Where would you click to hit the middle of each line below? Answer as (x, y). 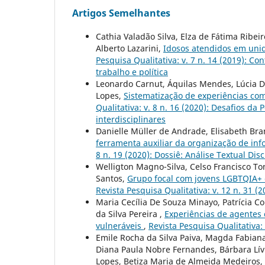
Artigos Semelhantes (121, 13)
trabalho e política (132, 72)
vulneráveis (120, 226)
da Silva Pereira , (130, 214)
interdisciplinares (131, 119)
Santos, (112, 179)
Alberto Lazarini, (130, 49)
